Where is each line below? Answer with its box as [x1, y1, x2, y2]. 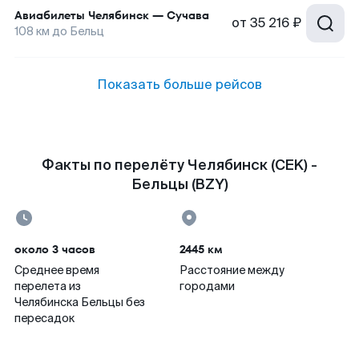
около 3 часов [14, 241, 95, 257]
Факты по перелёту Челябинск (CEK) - [42, 155, 317, 175]
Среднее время [14, 263, 99, 277]
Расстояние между [179, 263, 284, 277]
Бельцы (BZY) [131, 175, 228, 194]
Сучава [167, 7, 209, 23]
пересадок [14, 311, 75, 325]
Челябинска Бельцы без [14, 295, 145, 309]
